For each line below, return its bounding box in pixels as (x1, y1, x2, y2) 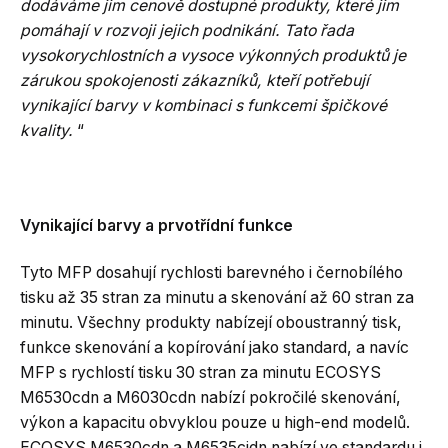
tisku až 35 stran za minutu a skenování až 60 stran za (20, 288, 414, 307)
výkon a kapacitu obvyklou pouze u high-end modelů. (20, 413, 410, 432)
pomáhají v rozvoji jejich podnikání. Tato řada (20, 20, 354, 40)
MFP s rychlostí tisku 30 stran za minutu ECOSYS (20, 363, 381, 382)
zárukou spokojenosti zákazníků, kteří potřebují (20, 70, 369, 90)
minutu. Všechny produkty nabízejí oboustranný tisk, (20, 313, 402, 332)
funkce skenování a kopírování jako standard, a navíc (20, 338, 409, 357)
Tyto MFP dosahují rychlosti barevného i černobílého (20, 263, 403, 282)
